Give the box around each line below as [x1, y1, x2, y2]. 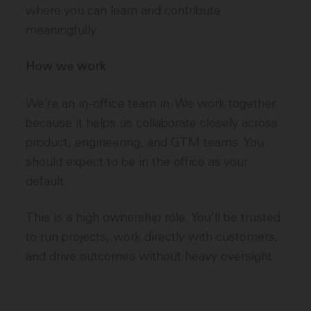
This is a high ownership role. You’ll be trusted [26, 210, 281, 225]
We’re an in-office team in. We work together [26, 96, 276, 111]
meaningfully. [26, 22, 100, 37]
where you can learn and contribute [26, 3, 221, 18]
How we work [26, 60, 107, 74]
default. [26, 174, 68, 189]
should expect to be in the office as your [26, 154, 249, 169]
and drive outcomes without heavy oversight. [26, 249, 276, 264]
